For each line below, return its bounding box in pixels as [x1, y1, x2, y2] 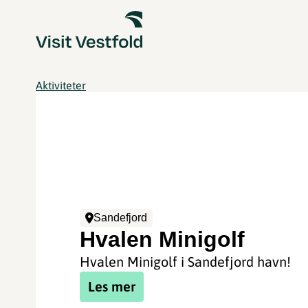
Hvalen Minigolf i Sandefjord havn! [80, 253, 291, 269]
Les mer [88, 278, 136, 294]
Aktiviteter [36, 79, 86, 91]
